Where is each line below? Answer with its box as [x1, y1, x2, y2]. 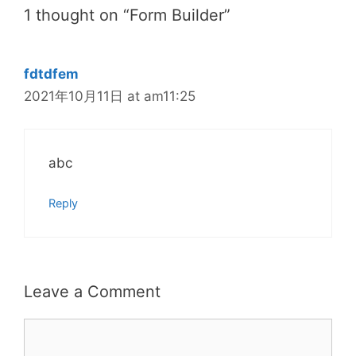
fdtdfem [24, 66, 79, 82]
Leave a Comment [24, 281, 161, 301]
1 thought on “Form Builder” [24, 6, 230, 25]
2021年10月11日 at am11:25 [24, 88, 195, 104]
